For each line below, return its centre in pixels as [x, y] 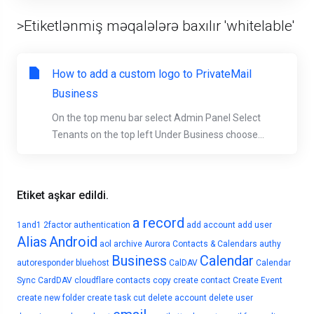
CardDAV [55, 280]
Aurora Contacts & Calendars [201, 244]
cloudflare [94, 280]
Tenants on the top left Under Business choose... [158, 135]
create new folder [51, 298]
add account [211, 225]
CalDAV [183, 263]
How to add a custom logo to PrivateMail [152, 74]
